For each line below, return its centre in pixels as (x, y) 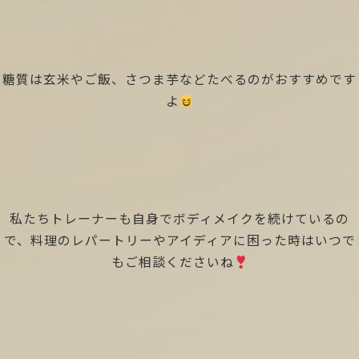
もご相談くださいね (172, 262)
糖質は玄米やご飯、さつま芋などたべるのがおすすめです (179, 79)
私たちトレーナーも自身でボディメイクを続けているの (179, 219)
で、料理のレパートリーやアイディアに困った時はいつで (179, 240)
